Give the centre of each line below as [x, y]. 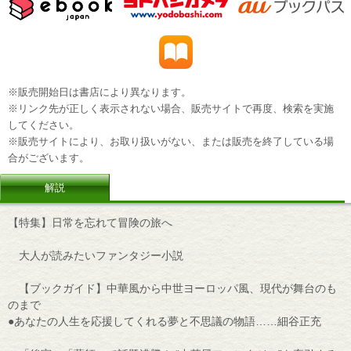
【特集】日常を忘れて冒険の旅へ [90, 223]
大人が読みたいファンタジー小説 [96, 256]
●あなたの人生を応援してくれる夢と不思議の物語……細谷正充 [165, 322]
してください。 [43, 125]
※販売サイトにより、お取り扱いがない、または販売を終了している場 [171, 141]
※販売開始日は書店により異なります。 [100, 92]
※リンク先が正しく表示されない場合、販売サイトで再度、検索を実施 [171, 109]
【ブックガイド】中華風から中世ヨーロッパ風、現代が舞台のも [172, 289]
